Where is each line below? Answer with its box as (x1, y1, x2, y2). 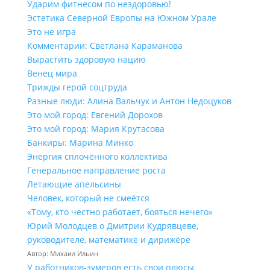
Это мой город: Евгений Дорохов (27, 109, 163, 121)
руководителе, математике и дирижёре (27, 234, 190, 245)
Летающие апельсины (27, 178, 121, 190)
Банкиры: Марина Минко (27, 137, 133, 148)
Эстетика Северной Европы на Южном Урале (27, 12, 216, 24)
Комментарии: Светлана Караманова (27, 40, 183, 51)
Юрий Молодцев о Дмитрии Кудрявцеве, (27, 220, 198, 231)
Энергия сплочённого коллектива (27, 151, 168, 162)
